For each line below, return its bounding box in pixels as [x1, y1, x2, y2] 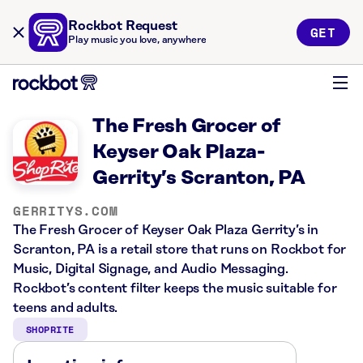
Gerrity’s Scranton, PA [92, 168, 305, 189]
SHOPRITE [26, 322, 75, 336]
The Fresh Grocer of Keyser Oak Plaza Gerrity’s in [13, 223, 319, 237]
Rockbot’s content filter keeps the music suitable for [13, 281, 337, 296]
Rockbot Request [68, 19, 177, 33]
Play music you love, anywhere [68, 35, 207, 45]
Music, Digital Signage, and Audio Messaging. [13, 262, 288, 276]
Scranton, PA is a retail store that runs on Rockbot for [13, 242, 347, 257]
